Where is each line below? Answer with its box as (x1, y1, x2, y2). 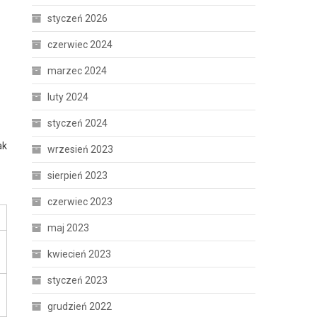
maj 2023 (47, 222, 90, 234)
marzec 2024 (47, 65, 108, 76)
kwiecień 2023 (47, 248, 112, 260)
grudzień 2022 (47, 301, 113, 312)
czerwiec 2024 (47, 39, 113, 50)
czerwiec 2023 (47, 196, 113, 207)
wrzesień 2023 (47, 144, 114, 155)
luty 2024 (47, 91, 89, 103)
